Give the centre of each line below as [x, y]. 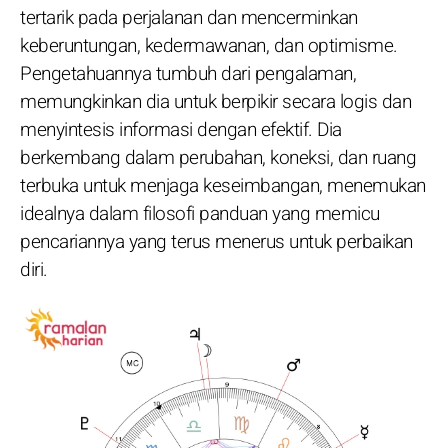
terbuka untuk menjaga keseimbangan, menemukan [223, 185]
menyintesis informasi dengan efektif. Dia [181, 129]
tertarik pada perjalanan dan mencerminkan [189, 17]
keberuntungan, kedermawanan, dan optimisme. [209, 45]
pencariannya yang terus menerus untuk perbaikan [216, 241]
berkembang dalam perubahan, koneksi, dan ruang [218, 157]
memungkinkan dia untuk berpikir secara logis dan [215, 101]
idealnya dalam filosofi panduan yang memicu [200, 213]
